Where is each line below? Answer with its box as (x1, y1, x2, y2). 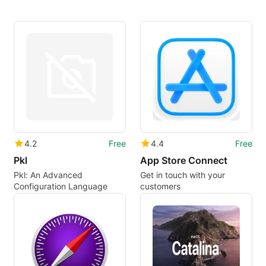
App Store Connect (140, 154, 227, 167)
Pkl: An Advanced (13, 170, 83, 180)
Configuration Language (13, 181, 107, 192)
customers (140, 181, 180, 192)
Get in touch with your (140, 170, 225, 180)
